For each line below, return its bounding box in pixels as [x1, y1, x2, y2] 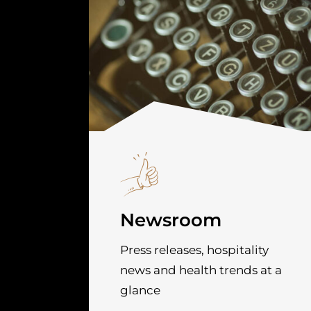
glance [120, 283, 161, 297]
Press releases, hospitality [120, 242, 269, 257]
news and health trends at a [120, 262, 283, 277]
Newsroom [120, 208, 222, 231]
